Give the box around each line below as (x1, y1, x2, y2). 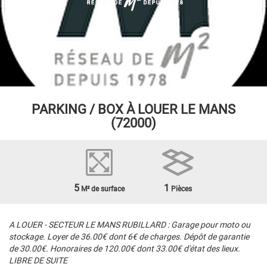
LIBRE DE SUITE (9, 256, 67, 265)
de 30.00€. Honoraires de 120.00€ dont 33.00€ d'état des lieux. (9, 244, 240, 253)
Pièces (169, 185, 192, 193)
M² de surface (79, 185, 125, 193)
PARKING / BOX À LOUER (32, 102, 178, 117)
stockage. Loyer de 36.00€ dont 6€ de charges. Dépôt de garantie (9, 232, 249, 241)
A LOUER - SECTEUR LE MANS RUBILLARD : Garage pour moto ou (9, 220, 250, 229)
